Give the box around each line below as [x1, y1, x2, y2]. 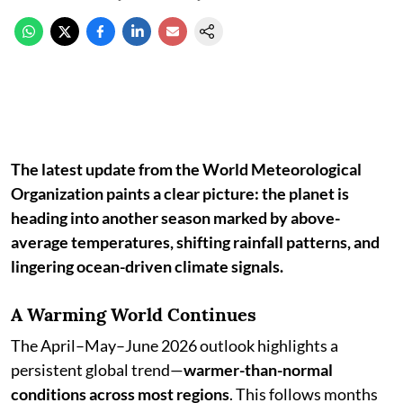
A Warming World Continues [11, 303, 256, 326]
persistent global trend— [11, 360, 184, 380]
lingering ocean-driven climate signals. [11, 256, 283, 276]
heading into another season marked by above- [11, 208, 340, 228]
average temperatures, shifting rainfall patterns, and [11, 232, 380, 252]
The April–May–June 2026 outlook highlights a [11, 336, 338, 355]
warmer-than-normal [184, 360, 333, 380]
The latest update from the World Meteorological [11, 159, 362, 179]
